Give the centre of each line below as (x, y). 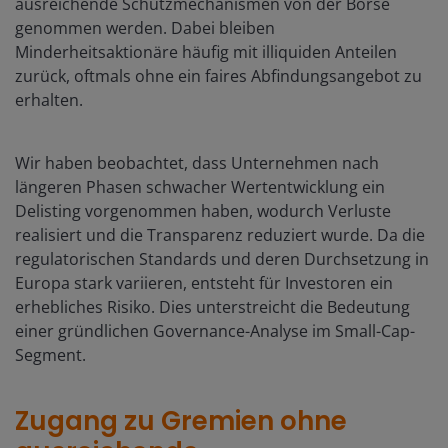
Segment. (50, 354)
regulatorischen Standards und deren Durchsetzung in (222, 258)
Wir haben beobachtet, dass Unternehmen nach (197, 162)
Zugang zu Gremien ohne (181, 420)
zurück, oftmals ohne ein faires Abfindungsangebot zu (218, 75)
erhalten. (49, 99)
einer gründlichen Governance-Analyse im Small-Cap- (215, 330)
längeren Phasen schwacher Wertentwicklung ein (200, 186)
